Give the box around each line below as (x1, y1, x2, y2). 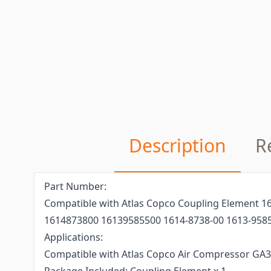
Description (128, 133, 226, 158)
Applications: (44, 230, 103, 244)
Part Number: (44, 180, 106, 193)
